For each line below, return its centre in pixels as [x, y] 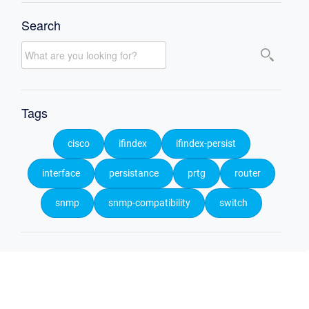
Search [41, 24]
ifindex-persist [206, 144]
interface [61, 174]
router [248, 174]
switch [233, 203]
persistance [134, 174]
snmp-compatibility [149, 203]
